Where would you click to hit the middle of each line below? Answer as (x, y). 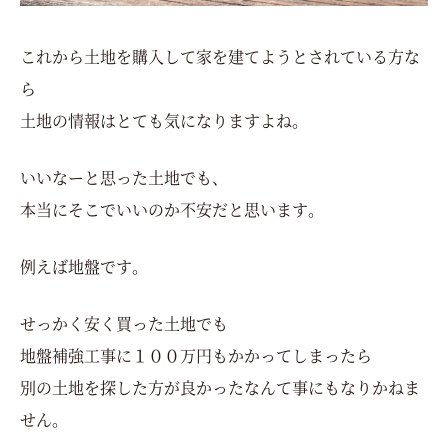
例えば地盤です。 (84, 266)
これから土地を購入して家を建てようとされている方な (220, 56)
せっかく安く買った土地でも (124, 323)
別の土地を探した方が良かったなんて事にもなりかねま (220, 387)
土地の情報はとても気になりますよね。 (164, 120)
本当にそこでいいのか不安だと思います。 (172, 209)
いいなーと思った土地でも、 (124, 177)
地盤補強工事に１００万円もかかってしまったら (196, 355)
